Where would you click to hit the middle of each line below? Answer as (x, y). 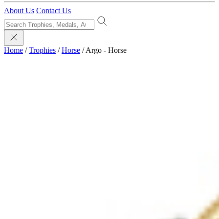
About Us (19, 11)
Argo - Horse (106, 50)
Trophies (42, 50)
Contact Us (54, 11)
